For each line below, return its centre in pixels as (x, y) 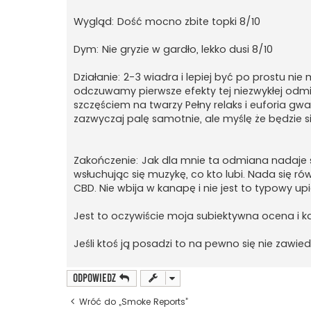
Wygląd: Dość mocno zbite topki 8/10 (167, 22)
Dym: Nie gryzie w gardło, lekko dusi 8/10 (173, 50)
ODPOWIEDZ (94, 278)
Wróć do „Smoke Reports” (134, 302)
